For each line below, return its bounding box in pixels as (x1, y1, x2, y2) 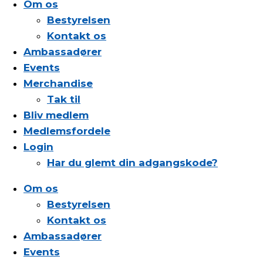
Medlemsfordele (23, 124, 110, 137)
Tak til (47, 93, 80, 105)
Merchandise (23, 77, 93, 89)
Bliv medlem (23, 109, 89, 121)
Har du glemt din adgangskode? (47, 156, 218, 168)
